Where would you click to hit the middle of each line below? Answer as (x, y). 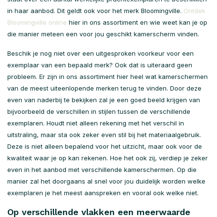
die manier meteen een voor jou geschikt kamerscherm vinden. (103, 34)
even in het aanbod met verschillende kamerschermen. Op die (102, 170)
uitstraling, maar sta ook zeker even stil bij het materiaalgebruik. (104, 135)
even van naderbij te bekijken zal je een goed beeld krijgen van (104, 100)
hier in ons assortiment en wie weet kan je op (137, 23)
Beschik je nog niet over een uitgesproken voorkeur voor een (101, 54)
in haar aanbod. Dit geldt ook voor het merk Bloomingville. (95, 11)
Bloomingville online (37, 23)
